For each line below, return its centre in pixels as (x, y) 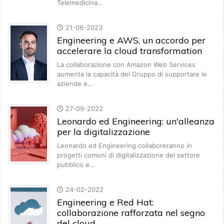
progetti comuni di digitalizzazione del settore (128, 155)
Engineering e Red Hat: (105, 202)
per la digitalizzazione (103, 132)
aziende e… (75, 84)
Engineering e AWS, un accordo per (131, 40)
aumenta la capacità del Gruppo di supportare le (132, 74)
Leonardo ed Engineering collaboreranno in (124, 146)
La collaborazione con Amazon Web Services (126, 65)
